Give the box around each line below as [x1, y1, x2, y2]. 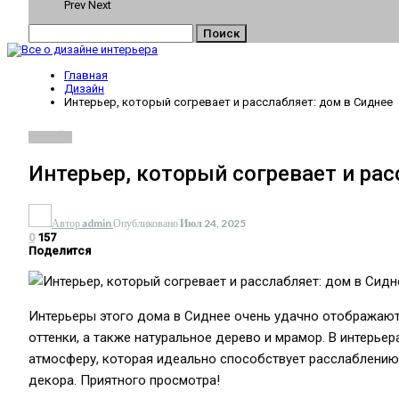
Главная [64, 69, 108, 82]
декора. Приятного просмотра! [28, 371, 220, 388]
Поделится [28, 243, 91, 257]
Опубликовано [113, 216, 180, 230]
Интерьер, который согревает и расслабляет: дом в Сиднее [64, 95, 393, 109]
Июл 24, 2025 [180, 216, 246, 230]
